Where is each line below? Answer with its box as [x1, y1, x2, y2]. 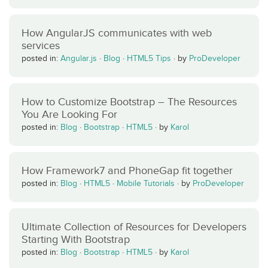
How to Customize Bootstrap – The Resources [22, 96, 237, 108]
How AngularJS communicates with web [22, 27, 212, 39]
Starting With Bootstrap [22, 233, 130, 245]
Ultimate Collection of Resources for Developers [22, 221, 246, 233]
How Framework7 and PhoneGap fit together [22, 165, 233, 176]
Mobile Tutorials [117, 179, 175, 188]
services [22, 39, 60, 51]
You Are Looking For [22, 108, 117, 120]
